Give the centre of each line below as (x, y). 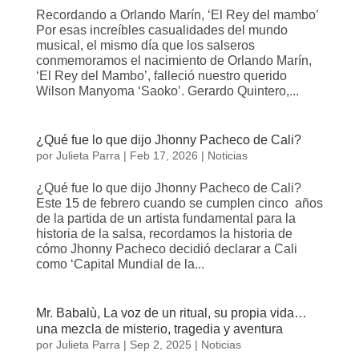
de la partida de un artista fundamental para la (165, 218)
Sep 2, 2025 (160, 344)
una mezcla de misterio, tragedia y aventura (159, 329)
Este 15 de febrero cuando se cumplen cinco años (179, 203)
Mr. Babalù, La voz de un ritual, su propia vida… (171, 313)
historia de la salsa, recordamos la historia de (164, 233)
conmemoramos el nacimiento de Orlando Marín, (173, 60)
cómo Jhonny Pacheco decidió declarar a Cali (166, 248)
